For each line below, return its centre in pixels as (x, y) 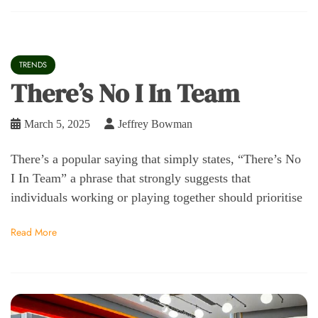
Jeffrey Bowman (155, 124)
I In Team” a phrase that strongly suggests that (131, 178)
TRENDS (33, 64)
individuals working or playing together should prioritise (157, 197)
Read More (34, 232)
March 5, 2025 (57, 124)
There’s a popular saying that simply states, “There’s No (156, 159)
